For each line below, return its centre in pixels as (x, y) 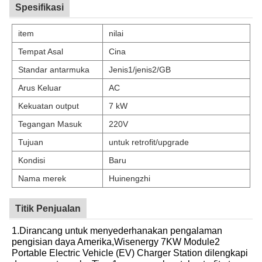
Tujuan (31, 142)
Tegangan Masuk (50, 124)
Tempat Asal (41, 51)
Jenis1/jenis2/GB (140, 70)
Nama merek (42, 178)
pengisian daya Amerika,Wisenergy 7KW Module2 (116, 242)
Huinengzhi (130, 178)
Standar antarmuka (54, 70)
